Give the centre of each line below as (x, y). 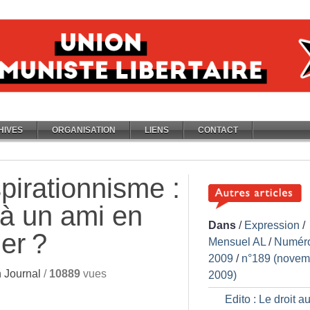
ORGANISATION (84, 130)
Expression (272, 225)
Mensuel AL (237, 242)
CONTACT (218, 130)
